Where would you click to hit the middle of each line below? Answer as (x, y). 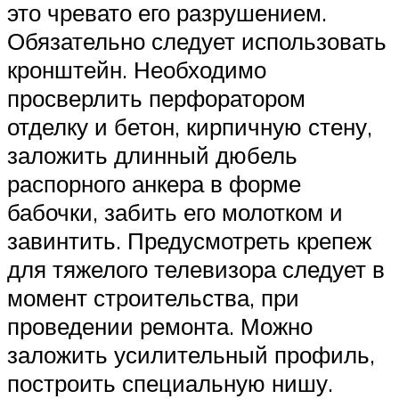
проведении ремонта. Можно (160, 326)
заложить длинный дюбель (152, 155)
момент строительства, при (153, 297)
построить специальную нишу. (170, 383)
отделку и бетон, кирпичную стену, (190, 126)
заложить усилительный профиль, (191, 354)
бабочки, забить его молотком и (175, 212)
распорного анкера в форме (154, 183)
